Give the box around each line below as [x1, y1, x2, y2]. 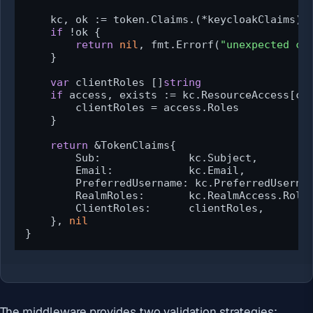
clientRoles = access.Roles [25, 101, 239, 115]
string [163, 76, 201, 89]
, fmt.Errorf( [138, 38, 220, 52]
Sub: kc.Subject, [25, 152, 258, 165]
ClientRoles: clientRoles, [25, 202, 264, 215]
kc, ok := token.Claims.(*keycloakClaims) [25, 13, 302, 27]
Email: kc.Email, [25, 164, 245, 177]
